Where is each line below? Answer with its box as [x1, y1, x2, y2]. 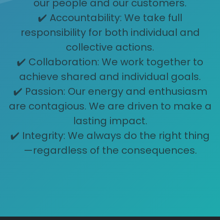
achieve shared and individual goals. [19, 69, 201, 83]
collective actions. [66, 40, 154, 54]
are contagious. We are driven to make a [8, 99, 212, 113]
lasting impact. [73, 113, 147, 128]
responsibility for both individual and [20, 25, 200, 39]
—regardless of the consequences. [23, 143, 197, 157]
